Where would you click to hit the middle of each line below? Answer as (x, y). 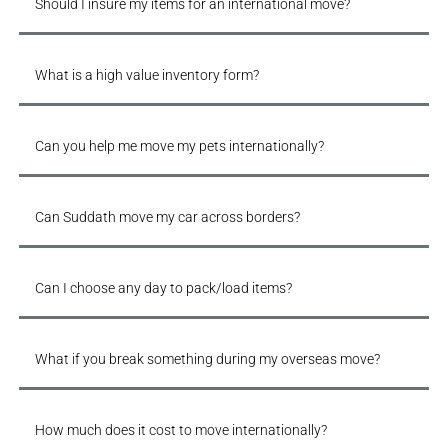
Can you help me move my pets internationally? (179, 146)
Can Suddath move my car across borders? (167, 217)
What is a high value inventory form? (146, 75)
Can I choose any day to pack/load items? (163, 288)
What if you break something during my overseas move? (207, 359)
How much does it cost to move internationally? (180, 430)
